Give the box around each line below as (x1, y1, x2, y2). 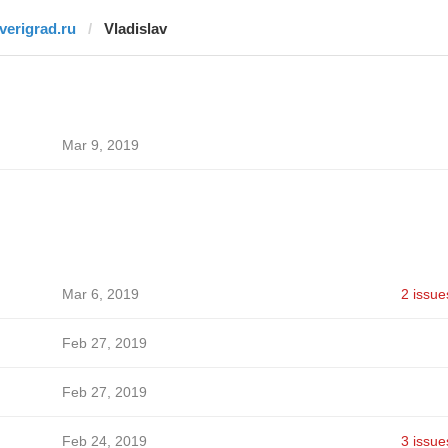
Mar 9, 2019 (61, 137, 139, 153)
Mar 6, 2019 (61, 286, 139, 302)
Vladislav (103, 20, 167, 37)
